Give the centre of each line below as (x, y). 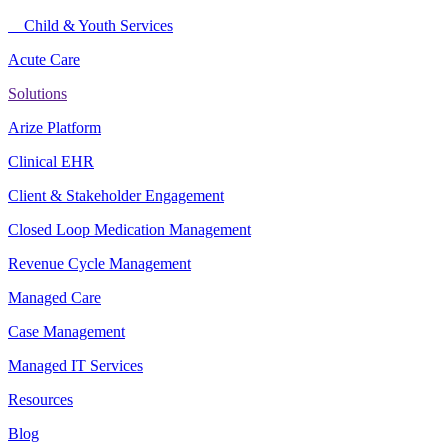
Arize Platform (54, 128)
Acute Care (44, 60)
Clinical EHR (51, 162)
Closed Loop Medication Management (129, 230)
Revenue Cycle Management (99, 264)
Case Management (66, 332)
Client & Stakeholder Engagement (116, 196)
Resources (40, 400)
